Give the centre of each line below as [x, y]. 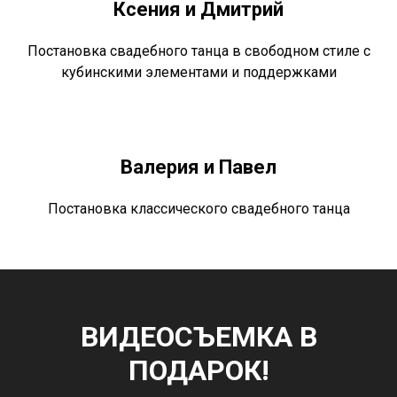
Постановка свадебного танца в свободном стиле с [198, 51]
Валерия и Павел [198, 167]
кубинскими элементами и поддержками [198, 72]
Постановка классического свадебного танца [198, 208]
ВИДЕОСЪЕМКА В [198, 336]
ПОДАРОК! [198, 370]
